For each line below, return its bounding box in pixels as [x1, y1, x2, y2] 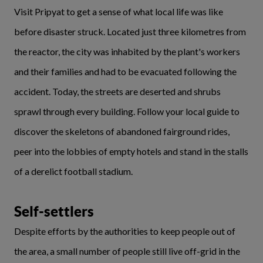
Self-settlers [14, 203, 94, 220]
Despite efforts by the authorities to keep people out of [14, 225, 235, 237]
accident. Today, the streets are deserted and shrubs [14, 86, 221, 97]
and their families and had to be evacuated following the [14, 66, 237, 77]
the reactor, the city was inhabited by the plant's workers [14, 46, 240, 57]
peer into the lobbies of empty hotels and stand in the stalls [14, 146, 248, 157]
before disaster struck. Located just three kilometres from [14, 26, 246, 37]
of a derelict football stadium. [14, 166, 134, 177]
